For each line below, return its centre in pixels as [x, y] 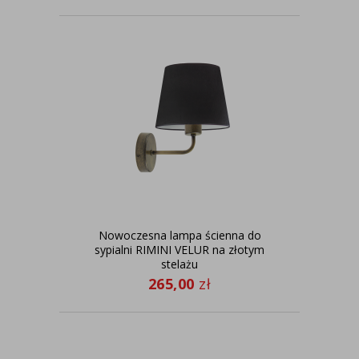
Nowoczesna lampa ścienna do [179, 235]
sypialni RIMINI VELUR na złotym [179, 250]
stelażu [179, 264]
